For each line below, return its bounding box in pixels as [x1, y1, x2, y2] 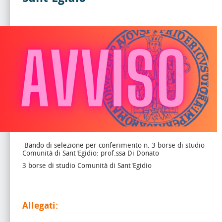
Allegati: [22, 200, 58, 211]
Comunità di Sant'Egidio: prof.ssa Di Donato [22, 149, 159, 158]
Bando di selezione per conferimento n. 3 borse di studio [22, 141, 205, 150]
